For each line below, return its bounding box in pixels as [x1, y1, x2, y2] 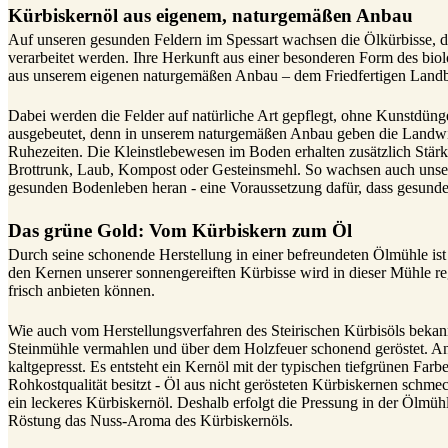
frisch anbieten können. [8, 281, 155, 299]
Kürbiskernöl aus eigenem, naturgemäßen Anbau [8, 4, 413, 26]
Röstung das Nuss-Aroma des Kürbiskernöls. [8, 412, 293, 430]
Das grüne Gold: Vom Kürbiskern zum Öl [8, 219, 352, 241]
